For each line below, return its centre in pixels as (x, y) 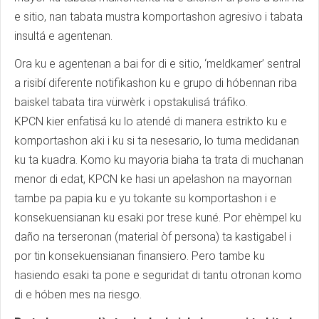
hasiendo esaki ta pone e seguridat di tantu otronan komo (158, 276)
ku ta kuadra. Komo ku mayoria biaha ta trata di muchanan (159, 160)
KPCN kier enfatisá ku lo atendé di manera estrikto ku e (151, 122)
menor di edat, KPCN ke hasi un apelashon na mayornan (153, 179)
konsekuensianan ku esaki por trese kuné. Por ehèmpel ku (158, 218)
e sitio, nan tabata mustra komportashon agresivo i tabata (158, 17)
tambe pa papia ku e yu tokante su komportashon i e (145, 199)
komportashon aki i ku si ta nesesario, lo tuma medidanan (157, 141)
